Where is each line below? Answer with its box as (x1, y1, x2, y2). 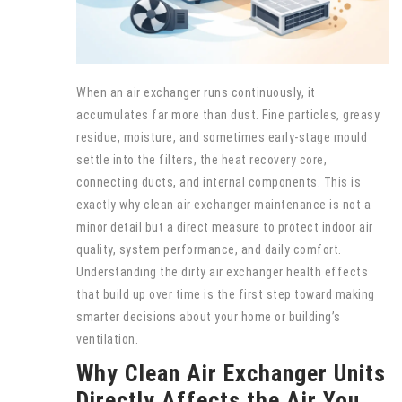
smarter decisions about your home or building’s (76, 310, 341, 324)
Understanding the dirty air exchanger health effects (76, 265, 368, 279)
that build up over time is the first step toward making (76, 287, 375, 301)
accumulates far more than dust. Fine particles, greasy (76, 108, 380, 122)
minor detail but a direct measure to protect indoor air (76, 220, 373, 234)
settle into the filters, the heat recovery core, (76, 153, 327, 167)
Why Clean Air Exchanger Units (76, 360, 386, 387)
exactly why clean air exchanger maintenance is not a (76, 197, 371, 212)
